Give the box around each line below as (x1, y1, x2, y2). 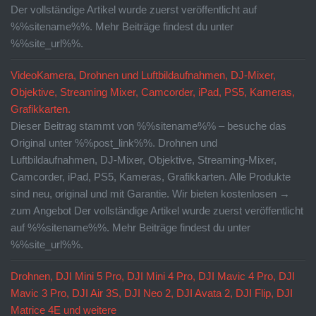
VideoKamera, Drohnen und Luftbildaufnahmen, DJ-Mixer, (11, 68, 276, 81)
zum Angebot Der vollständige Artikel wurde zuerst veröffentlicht (11, 204, 303, 217)
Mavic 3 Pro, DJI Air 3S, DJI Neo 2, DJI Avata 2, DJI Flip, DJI (11, 286, 293, 299)
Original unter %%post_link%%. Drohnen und (11, 136, 217, 149)
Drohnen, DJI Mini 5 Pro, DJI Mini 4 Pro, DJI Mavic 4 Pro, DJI (11, 269, 295, 282)
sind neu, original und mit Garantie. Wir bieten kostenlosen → (11, 187, 290, 200)
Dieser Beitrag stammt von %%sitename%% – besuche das (11, 119, 286, 132)
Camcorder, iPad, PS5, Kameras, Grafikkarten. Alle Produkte (11, 170, 291, 183)
